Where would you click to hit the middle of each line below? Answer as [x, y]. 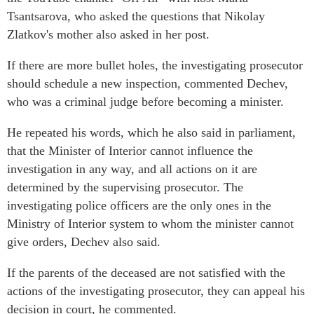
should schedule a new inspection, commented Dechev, [148, 84]
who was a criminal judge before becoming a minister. [145, 102]
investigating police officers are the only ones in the [139, 206]
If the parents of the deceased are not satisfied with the [146, 273]
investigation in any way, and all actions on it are [132, 169]
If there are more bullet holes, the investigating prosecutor [155, 66]
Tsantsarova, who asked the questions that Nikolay [136, 16]
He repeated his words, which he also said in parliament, [151, 133]
